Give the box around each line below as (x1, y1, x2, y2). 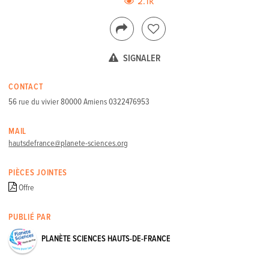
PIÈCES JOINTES (8, 168, 68, 179)
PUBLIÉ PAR (8, 212, 51, 223)
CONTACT (8, 82, 43, 93)
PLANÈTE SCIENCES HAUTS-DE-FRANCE (41, 234, 171, 245)
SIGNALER (121, 52, 161, 65)
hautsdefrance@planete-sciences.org (8, 138, 128, 150)
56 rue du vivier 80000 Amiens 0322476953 (8, 97, 150, 108)
